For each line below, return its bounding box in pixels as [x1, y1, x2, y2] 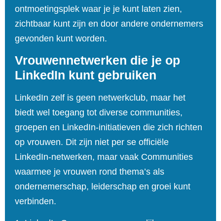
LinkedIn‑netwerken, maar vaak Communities [15, 151, 193, 162]
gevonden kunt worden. [15, 33, 110, 43]
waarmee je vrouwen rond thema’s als [15, 166, 164, 177]
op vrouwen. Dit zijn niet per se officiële [15, 137, 169, 147]
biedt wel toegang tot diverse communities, [15, 107, 183, 117]
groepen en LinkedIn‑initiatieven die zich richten [15, 122, 202, 132]
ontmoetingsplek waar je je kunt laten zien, [15, 3, 182, 14]
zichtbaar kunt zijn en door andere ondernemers [15, 18, 203, 29]
